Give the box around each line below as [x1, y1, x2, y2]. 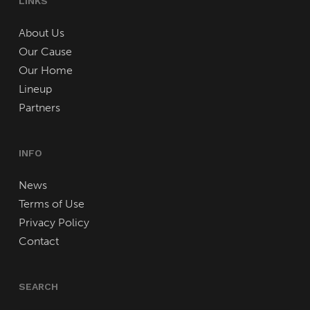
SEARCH [18, 281, 58, 293]
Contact [18, 235, 59, 248]
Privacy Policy [18, 216, 89, 230]
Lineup [18, 82, 52, 96]
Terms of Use [18, 197, 84, 211]
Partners [18, 101, 60, 115]
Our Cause [18, 45, 72, 59]
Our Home [18, 64, 73, 77]
